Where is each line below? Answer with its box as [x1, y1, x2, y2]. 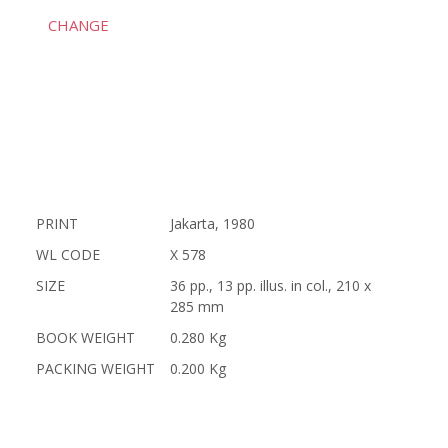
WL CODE [35, 245, 100, 264]
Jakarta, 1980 [169, 214, 255, 233]
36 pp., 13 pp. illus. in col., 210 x [169, 276, 371, 295]
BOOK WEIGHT [35, 328, 135, 347]
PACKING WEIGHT [35, 359, 155, 378]
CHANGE [48, 15, 110, 35]
